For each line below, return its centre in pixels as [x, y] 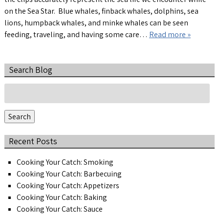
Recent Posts [33, 141]
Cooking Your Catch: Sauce [59, 209]
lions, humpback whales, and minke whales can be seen [96, 22]
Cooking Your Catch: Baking [62, 197]
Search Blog [30, 70]
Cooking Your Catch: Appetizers [68, 185]
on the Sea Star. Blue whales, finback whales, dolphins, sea [101, 11]
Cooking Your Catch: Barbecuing [69, 174]
